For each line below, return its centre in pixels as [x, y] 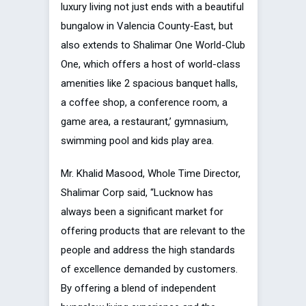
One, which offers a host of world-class [151, 64]
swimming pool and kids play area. [137, 140]
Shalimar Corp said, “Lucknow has [137, 192]
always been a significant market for [142, 211]
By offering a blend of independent [138, 288]
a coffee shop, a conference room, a [144, 102]
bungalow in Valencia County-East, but [147, 26]
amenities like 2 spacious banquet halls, [149, 83]
